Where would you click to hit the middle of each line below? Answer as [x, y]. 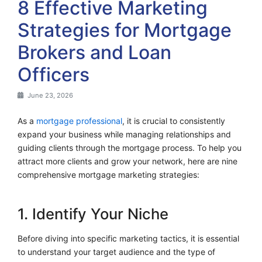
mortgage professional [79, 120]
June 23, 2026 [50, 95]
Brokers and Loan [94, 52]
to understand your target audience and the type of [116, 252]
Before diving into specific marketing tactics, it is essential [128, 239]
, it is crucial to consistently [174, 120]
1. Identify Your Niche [93, 213]
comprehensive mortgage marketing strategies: [108, 174]
